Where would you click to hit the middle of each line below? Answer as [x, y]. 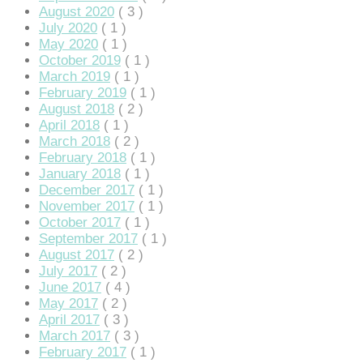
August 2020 [77, 11]
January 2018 [80, 173]
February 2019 [83, 92]
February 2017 [83, 352]
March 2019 [75, 76]
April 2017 [69, 319]
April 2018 [69, 125]
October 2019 [80, 60]
